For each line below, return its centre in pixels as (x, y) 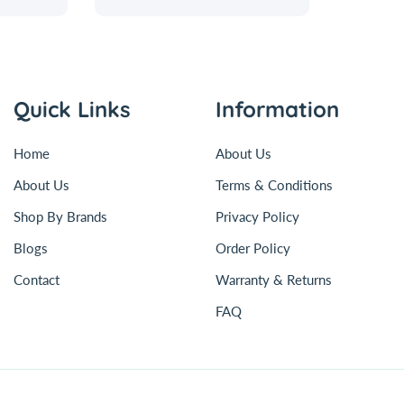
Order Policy (253, 248)
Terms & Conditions (274, 185)
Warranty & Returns (274, 280)
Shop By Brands (60, 216)
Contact (37, 280)
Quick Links (72, 109)
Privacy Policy (257, 216)
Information (277, 109)
